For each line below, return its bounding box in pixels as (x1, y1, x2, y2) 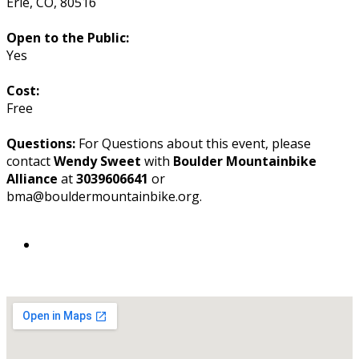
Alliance (6, 169, 58, 188)
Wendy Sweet (54, 151, 141, 170)
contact (6, 151, 54, 170)
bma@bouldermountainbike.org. (6, 187, 202, 205)
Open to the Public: (6, 28, 129, 46)
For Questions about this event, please (79, 134, 311, 152)
